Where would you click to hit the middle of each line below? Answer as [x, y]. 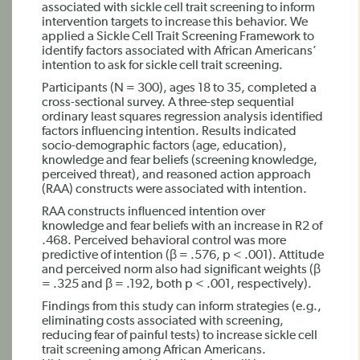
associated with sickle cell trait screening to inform [178, 8]
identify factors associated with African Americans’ [179, 51]
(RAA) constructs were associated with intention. [174, 190]
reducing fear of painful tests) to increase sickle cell [180, 336]
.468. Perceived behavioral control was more [164, 241]
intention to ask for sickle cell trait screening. [162, 66]
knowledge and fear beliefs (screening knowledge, [180, 161]
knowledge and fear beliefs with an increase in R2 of [182, 227]
